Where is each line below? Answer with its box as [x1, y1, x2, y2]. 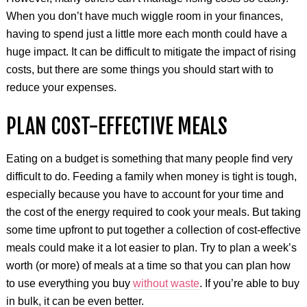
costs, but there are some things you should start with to [5, 63, 273, 75]
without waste [132, 277, 199, 289]
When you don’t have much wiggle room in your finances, [5, 10, 283, 22]
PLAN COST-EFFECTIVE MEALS [5, 113, 228, 139]
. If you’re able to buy [199, 277, 299, 289]
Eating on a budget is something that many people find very [5, 152, 293, 164]
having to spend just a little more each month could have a [5, 27, 287, 40]
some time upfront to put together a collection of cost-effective [5, 223, 301, 236]
